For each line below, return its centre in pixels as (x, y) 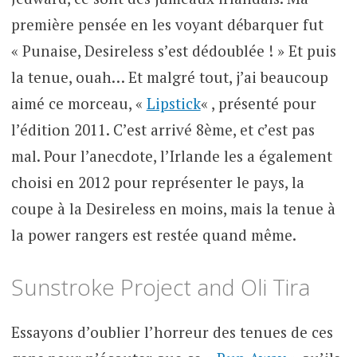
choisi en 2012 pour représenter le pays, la (157, 182)
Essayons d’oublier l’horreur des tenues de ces (172, 332)
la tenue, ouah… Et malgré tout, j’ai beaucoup (169, 76)
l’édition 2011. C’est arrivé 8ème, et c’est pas (163, 129)
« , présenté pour (258, 103)
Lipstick (173, 103)
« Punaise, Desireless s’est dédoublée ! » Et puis (173, 50)
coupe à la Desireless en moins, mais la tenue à (173, 208)
